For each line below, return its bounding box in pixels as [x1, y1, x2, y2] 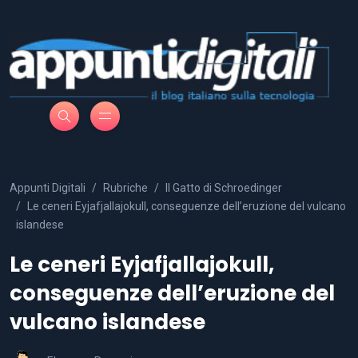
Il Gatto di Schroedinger [165, 181, 282, 194]
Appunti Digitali [10, 181, 86, 194]
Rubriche [103, 181, 148, 194]
